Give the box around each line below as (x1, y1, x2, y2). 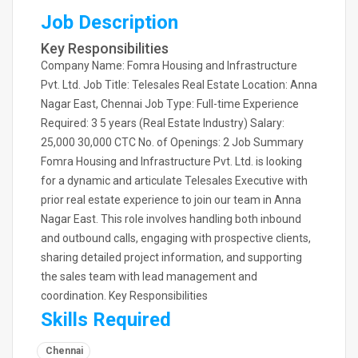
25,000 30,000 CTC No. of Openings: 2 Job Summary (41, 136, 304, 149)
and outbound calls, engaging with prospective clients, (41, 232, 311, 245)
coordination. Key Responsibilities (41, 289, 208, 302)
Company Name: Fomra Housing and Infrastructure (41, 59, 297, 72)
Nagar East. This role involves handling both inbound (41, 213, 301, 225)
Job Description (41, 11, 178, 34)
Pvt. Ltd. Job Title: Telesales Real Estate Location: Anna (41, 78, 317, 91)
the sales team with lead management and (41, 270, 257, 283)
